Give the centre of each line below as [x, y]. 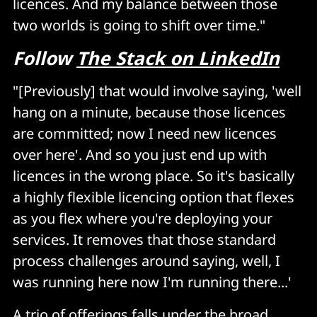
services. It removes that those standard [144, 239]
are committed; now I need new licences [145, 133]
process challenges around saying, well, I [146, 260]
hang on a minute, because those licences [149, 112]
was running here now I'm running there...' [152, 282]
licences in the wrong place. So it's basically [154, 175]
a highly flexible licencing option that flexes [154, 197]
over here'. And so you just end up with [140, 154]
